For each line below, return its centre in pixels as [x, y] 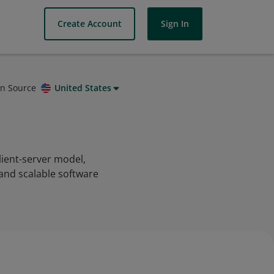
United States [83, 88]
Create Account [90, 24]
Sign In [175, 24]
